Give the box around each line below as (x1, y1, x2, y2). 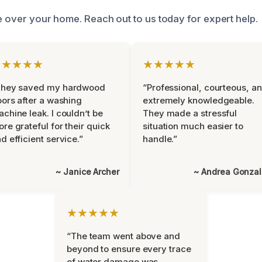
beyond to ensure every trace (67, 243, 191, 254)
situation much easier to (143, 120, 243, 132)
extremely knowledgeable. (143, 94, 254, 106)
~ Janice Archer (56, 166, 119, 177)
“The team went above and (67, 230, 180, 242)
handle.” (143, 133, 178, 144)
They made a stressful (143, 107, 237, 119)
